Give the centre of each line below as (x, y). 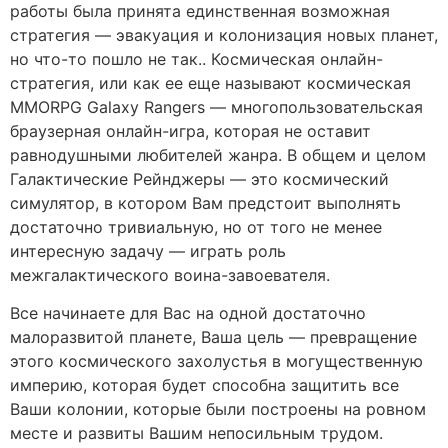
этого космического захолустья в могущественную (216, 360)
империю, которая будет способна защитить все (204, 384)
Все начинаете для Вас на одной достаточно (188, 312)
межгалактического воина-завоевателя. (170, 274)
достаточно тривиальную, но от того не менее (196, 226)
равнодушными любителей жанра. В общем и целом (218, 154)
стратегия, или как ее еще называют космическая (210, 82)
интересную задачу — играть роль (148, 250)
